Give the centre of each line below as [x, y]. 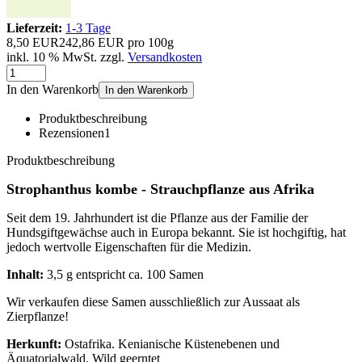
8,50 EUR [33, 42]
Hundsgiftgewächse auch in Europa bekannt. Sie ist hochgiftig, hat [176, 232]
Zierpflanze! [38, 316]
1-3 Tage [88, 27]
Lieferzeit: [34, 27]
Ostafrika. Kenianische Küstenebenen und [170, 343]
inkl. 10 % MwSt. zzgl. [67, 57]
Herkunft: [34, 343]
